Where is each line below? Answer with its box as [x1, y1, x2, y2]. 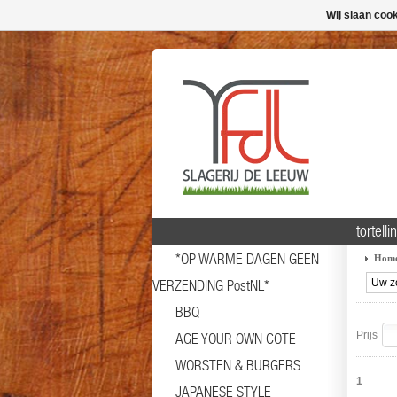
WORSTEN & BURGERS [175, 356, 300, 374]
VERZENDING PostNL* [152, 276, 269, 294]
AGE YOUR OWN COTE [175, 330, 296, 347]
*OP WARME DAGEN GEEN [175, 250, 319, 268]
